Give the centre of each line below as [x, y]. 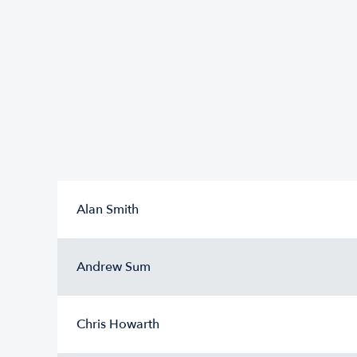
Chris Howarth [118, 324]
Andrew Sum [114, 267]
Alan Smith [108, 210]
